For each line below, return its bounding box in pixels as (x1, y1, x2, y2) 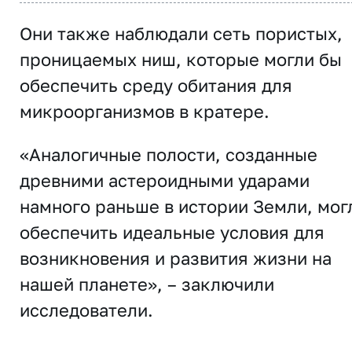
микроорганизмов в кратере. (20, 100, 269, 122)
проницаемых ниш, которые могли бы (20, 48, 342, 70)
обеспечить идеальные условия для (20, 221, 324, 243)
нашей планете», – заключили (20, 273, 274, 295)
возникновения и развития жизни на (20, 247, 332, 269)
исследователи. (20, 299, 153, 321)
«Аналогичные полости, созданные (20, 143, 317, 165)
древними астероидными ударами (20, 169, 310, 191)
